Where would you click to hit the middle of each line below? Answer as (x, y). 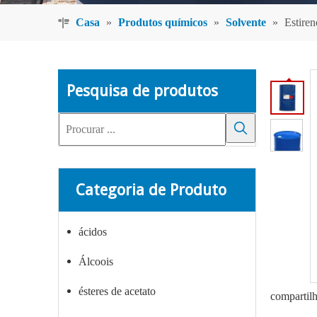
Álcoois (96, 261)
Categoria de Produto (151, 190)
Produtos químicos (163, 22)
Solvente (246, 22)
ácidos (93, 232)
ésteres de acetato (117, 291)
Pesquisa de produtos (142, 91)
